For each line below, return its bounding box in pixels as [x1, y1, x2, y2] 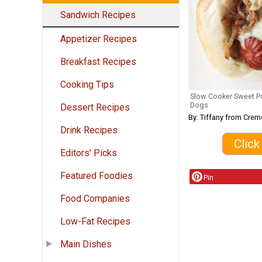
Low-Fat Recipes [60, 216, 130, 227]
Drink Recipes [60, 125, 118, 136]
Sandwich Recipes [60, 9, 136, 21]
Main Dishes [60, 239, 112, 250]
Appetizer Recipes [60, 33, 137, 45]
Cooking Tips [60, 79, 114, 91]
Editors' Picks [60, 147, 117, 159]
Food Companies [60, 193, 130, 205]
